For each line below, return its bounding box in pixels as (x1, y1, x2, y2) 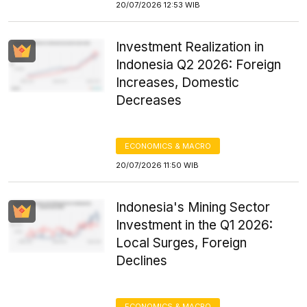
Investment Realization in (116, 39, 265, 55)
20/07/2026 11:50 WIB (116, 160, 199, 170)
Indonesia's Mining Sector (116, 199, 271, 215)
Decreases (116, 93, 182, 108)
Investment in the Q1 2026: (116, 217, 273, 233)
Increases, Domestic (116, 75, 240, 90)
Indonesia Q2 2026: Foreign (116, 57, 282, 73)
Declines (116, 253, 168, 269)
